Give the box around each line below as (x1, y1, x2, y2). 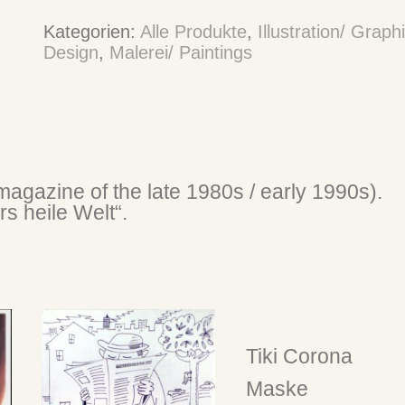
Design (43, 42, 99, 62)
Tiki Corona (245, 344, 353, 369)
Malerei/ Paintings (109, 42, 253, 62)
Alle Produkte (140, 21, 248, 42)
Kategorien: (43, 21, 141, 42)
